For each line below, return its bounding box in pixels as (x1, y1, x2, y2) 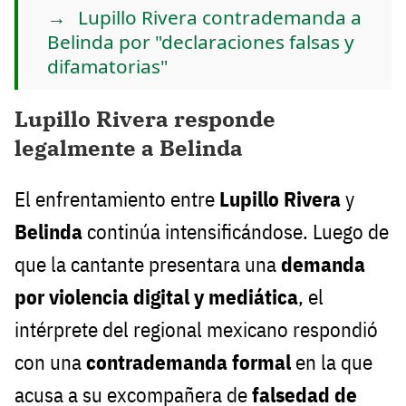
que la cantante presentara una (14, 250, 281, 277)
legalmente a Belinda (14, 132, 243, 162)
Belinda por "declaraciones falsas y (47, 28, 354, 54)
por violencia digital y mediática (14, 283, 298, 310)
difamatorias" (47, 53, 168, 79)
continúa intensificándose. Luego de (82, 217, 389, 245)
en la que (291, 348, 372, 375)
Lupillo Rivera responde (14, 103, 275, 133)
